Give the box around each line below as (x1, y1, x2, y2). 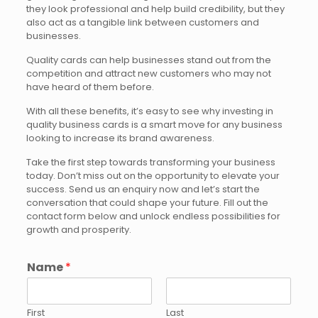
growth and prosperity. (26, 223, 131, 236)
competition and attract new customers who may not (26, 67, 271, 80)
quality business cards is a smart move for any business (26, 118, 283, 131)
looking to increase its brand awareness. (26, 131, 214, 145)
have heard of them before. (26, 80, 154, 94)
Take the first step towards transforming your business (26, 155, 275, 169)
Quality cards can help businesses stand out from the (26, 53, 271, 67)
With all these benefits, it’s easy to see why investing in (26, 104, 273, 118)
